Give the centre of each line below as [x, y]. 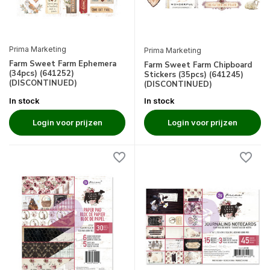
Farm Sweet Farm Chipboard [198, 65]
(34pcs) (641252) [42, 74]
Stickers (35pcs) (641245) [194, 74]
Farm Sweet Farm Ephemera [63, 64]
